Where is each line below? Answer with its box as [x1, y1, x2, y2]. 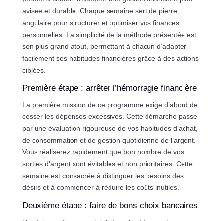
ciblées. [22, 66, 46, 74]
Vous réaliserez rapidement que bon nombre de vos [22, 147, 184, 156]
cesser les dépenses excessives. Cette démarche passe [22, 112, 197, 120]
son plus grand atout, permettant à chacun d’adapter [22, 42, 186, 50]
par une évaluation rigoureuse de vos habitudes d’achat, [22, 124, 198, 132]
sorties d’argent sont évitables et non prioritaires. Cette [22, 159, 193, 168]
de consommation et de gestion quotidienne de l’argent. [22, 136, 196, 144]
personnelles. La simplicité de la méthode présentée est [22, 30, 196, 38]
